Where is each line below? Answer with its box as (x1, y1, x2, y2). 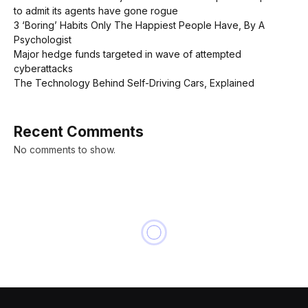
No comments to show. (14, 143, 115, 155)
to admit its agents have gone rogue (14, 4, 178, 16)
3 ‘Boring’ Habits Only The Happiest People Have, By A (14, 19, 265, 31)
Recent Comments (14, 122, 144, 140)
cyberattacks (14, 62, 73, 74)
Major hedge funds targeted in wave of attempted (14, 47, 241, 60)
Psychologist (14, 33, 71, 45)
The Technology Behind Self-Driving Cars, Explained (14, 76, 254, 89)
